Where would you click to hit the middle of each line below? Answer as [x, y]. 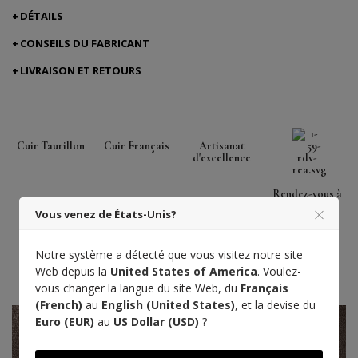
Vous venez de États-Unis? [106, 214]
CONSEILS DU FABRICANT [85, 43]
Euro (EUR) [65, 322]
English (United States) [168, 305]
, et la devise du [275, 305]
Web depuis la [73, 271]
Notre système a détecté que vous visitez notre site [169, 255]
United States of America [184, 271]
